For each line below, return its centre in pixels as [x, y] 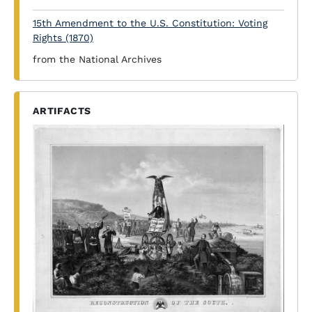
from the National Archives [97, 59]
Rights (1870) [63, 38]
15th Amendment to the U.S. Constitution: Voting [150, 23]
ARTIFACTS [62, 111]
